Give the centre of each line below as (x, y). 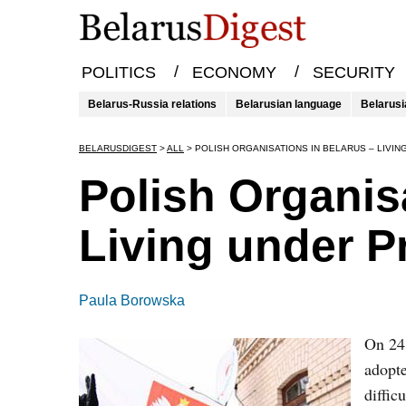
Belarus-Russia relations (152, 104)
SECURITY (353, 73)
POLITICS (118, 73)
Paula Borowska (132, 300)
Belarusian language (289, 104)
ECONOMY (234, 73)
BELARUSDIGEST (118, 148)
